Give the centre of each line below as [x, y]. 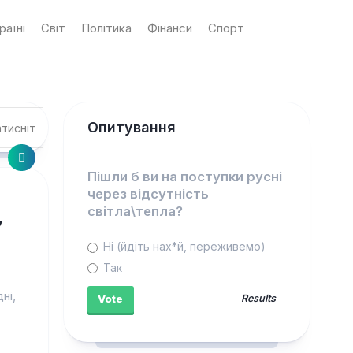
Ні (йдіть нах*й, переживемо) [182, 247]
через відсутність [148, 194]
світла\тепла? [135, 212]
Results [259, 298]
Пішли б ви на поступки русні [184, 177]
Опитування [131, 127]
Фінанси [169, 28]
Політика [106, 28]
